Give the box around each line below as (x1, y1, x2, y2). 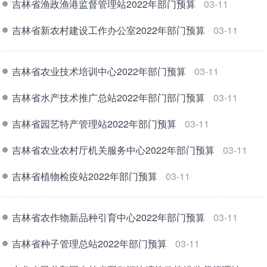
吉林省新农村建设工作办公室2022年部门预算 (12, 23, 206, 37)
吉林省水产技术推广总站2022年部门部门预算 (12, 90, 206, 104)
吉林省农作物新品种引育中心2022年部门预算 (12, 210, 206, 224)
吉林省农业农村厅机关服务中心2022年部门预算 (12, 142, 215, 157)
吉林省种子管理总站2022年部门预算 (12, 236, 167, 250)
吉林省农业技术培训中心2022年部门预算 (12, 64, 187, 78)
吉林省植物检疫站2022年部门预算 (12, 169, 158, 183)
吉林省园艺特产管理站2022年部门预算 (12, 116, 177, 131)
